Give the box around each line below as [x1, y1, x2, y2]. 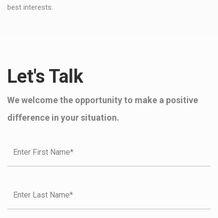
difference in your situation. [7, 112, 119, 123]
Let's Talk [7, 66, 83, 88]
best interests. [7, 3, 53, 12]
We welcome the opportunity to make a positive [7, 95, 198, 106]
